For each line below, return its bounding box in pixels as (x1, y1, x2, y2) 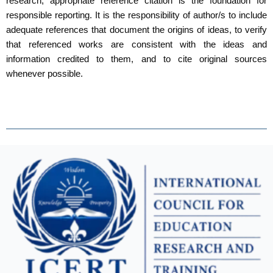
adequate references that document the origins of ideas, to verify (6, 25, 267, 35)
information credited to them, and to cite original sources (6, 54, 267, 65)
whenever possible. (6, 69, 83, 79)
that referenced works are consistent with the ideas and (6, 40, 267, 50)
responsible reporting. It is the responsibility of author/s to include (6, 10, 267, 21)
